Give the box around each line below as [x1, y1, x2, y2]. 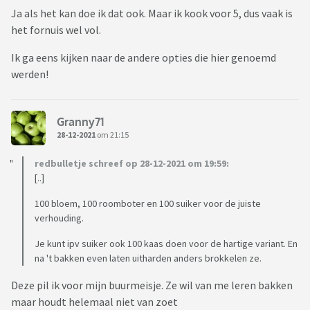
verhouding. [35, 212, 84, 225]
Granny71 [57, 114, 104, 129]
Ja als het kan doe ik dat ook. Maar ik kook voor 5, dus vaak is [11, 6, 293, 21]
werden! [11, 67, 48, 82]
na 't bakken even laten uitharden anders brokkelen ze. [35, 252, 262, 265]
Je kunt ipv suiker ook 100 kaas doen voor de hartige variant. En [35, 237, 298, 250]
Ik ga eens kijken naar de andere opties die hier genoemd [11, 51, 276, 65]
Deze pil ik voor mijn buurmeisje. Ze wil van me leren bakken [11, 278, 293, 293]
